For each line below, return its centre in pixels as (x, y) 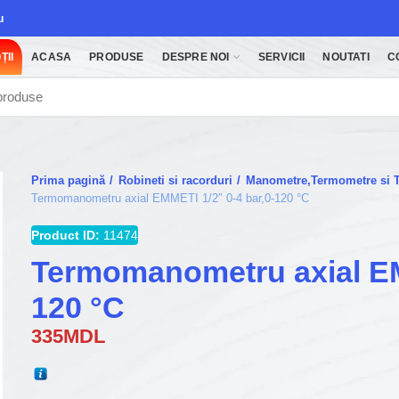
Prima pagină (69, 180)
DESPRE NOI (195, 57)
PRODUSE (117, 57)
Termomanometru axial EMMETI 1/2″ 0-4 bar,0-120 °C (171, 198)
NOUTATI (346, 57)
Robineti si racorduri (176, 180)
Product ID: (66, 235)
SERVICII (281, 57)
